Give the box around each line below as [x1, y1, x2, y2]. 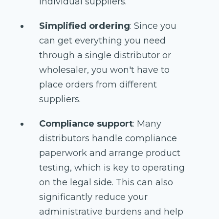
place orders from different [39, 79, 157, 90]
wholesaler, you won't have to [39, 65, 170, 76]
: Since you [130, 21, 176, 32]
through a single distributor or [39, 50, 171, 61]
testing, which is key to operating [39, 162, 185, 174]
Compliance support [39, 118, 133, 130]
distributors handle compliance [39, 133, 177, 144]
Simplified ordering [39, 21, 130, 32]
